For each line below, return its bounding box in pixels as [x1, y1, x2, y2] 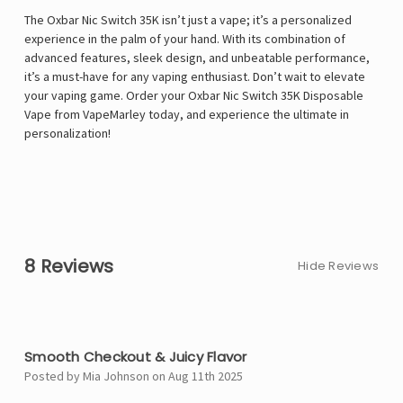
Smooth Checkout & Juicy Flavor [24, 347, 247, 367]
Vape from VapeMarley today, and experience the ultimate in [24, 106, 349, 123]
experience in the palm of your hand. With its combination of [24, 31, 345, 48]
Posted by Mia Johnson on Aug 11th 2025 [24, 368, 243, 385]
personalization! [24, 125, 111, 142]
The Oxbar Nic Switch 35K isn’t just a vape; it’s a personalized [24, 12, 352, 29]
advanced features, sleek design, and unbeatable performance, [24, 49, 370, 67]
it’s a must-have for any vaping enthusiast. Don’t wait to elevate [24, 68, 365, 85]
